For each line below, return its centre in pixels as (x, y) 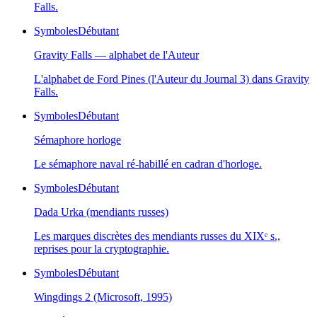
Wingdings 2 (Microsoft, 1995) (103, 297)
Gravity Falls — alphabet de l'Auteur (116, 55)
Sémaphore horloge (77, 140)
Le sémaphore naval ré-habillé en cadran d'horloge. (148, 164)
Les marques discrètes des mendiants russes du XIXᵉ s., (157, 236)
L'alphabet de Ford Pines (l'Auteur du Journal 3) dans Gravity (172, 79)
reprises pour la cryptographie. (102, 249)
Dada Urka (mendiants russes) (101, 212)
